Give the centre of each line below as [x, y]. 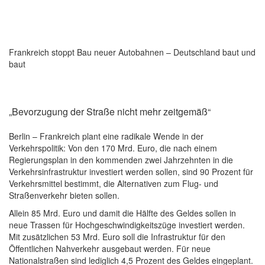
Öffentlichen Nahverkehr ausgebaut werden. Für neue [110, 249]
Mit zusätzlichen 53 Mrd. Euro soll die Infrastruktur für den [117, 237]
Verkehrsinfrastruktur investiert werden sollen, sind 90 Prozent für [131, 172]
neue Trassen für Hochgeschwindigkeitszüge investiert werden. [127, 225]
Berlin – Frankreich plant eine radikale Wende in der [106, 136]
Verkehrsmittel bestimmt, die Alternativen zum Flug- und [114, 184]
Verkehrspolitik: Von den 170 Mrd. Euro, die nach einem [113, 148]
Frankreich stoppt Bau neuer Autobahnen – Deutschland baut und [132, 52]
